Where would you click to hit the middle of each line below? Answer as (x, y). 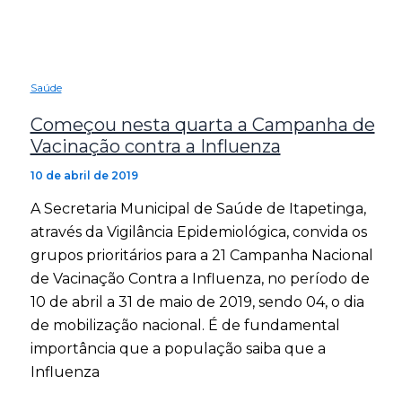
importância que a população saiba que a (178, 348)
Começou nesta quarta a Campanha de (202, 124)
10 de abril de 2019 (84, 175)
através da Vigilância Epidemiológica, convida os (198, 232)
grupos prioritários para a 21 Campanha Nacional (201, 255)
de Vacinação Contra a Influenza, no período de (200, 278)
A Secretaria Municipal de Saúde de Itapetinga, (198, 208)
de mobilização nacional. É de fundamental (185, 325)
